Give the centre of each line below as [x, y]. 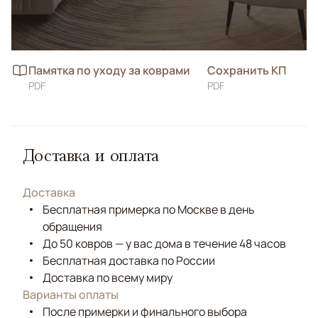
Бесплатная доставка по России [129, 261]
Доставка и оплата [91, 155]
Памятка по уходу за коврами [109, 70]
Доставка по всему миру [108, 278]
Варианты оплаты [71, 295]
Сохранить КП [247, 70]
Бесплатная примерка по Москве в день [149, 209]
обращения [72, 226]
